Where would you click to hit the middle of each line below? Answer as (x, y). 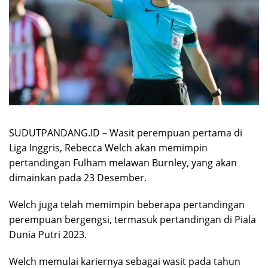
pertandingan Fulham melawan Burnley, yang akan (123, 162)
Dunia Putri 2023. (48, 234)
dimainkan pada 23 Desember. (78, 177)
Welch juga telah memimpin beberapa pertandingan (127, 204)
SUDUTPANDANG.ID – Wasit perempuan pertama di (126, 133)
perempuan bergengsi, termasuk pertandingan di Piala (133, 219)
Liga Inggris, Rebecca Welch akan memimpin (108, 147)
